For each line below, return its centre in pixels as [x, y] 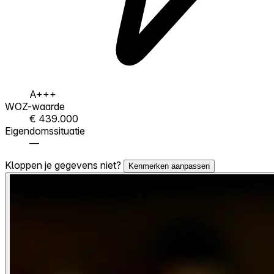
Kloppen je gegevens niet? [64, 165]
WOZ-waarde [35, 106]
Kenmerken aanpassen [169, 166]
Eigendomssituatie [45, 131]
